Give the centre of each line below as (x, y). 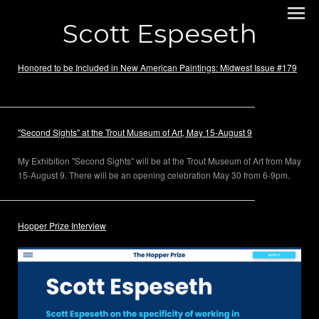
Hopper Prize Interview (62, 225)
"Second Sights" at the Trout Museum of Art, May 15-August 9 (135, 132)
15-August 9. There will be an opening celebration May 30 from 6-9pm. (154, 175)
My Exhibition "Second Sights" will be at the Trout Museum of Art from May (159, 161)
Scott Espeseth (159, 33)
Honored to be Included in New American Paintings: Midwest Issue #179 (157, 67)
